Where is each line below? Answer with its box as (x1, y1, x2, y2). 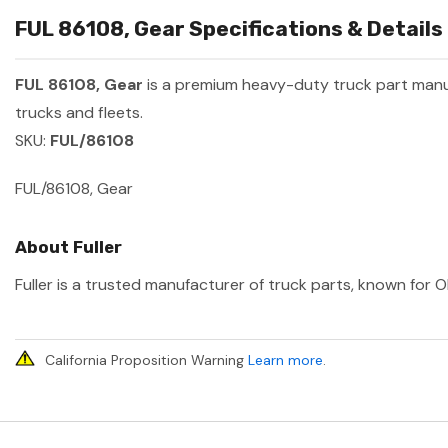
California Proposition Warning (45, 351, 248, 370)
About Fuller (15, 237, 122, 258)
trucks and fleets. (15, 102, 143, 124)
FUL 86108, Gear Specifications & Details (15, 16, 443, 42)
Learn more (248, 351, 323, 370)
